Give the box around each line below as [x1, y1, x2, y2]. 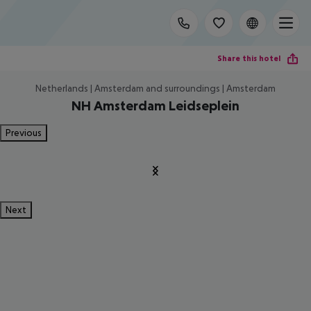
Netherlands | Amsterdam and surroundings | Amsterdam [35, 83, 276, 94]
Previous [6, 127, 42, 138]
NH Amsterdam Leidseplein [72, 98, 239, 113]
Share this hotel [217, 53, 280, 63]
